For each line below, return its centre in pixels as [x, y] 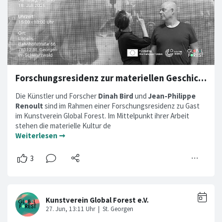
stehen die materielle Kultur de [63, 125]
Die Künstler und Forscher [57, 96]
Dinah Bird [116, 96]
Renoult [29, 106]
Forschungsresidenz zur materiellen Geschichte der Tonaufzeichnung [202, 78]
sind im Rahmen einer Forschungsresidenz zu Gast [121, 106]
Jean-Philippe [172, 96]
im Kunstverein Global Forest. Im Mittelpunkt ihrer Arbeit [102, 115]
